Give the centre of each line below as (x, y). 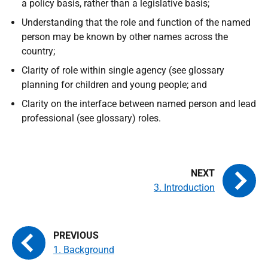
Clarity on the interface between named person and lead (139, 104)
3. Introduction (184, 188)
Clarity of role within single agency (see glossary (123, 70)
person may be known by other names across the (125, 37)
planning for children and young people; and (114, 85)
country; (38, 51)
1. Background (84, 250)
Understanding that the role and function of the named (136, 22)
